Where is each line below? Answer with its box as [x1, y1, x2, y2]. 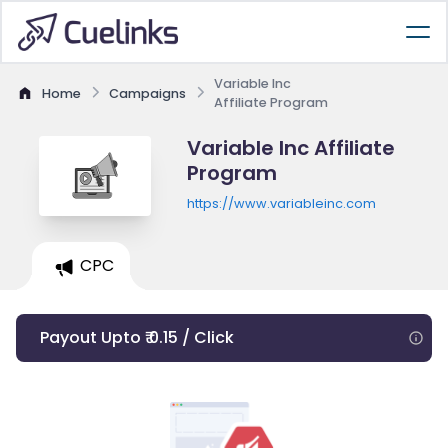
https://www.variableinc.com [186, 195, 376, 212]
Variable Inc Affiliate [186, 134, 395, 162]
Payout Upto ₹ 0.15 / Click [40, 326, 234, 349]
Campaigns [109, 84, 186, 102]
